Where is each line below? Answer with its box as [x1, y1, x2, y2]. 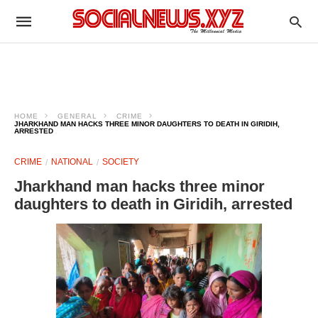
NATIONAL [51, 157, 93, 167]
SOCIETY [102, 157, 139, 167]
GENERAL [57, 112, 97, 120]
